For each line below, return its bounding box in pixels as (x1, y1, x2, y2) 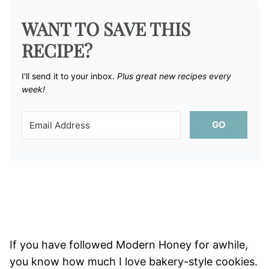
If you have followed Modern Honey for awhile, (10, 238, 248, 251)
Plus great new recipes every (117, 70, 231, 81)
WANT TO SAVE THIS (22, 16, 190, 41)
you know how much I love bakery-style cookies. (10, 255, 258, 268)
